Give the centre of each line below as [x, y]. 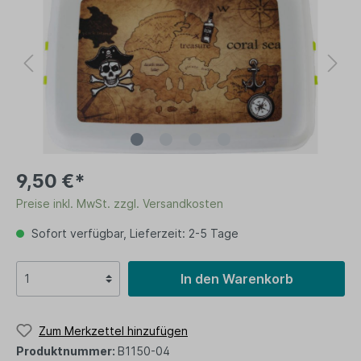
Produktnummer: [67, 351]
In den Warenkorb [237, 278]
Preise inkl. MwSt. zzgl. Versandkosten [120, 203]
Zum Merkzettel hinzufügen [113, 330]
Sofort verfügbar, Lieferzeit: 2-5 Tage [133, 233]
